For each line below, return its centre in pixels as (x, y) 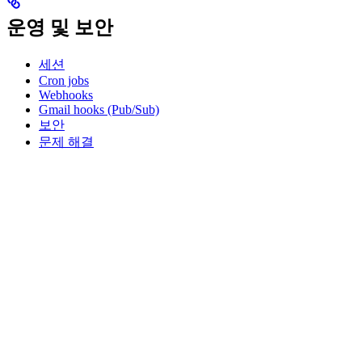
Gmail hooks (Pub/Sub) (99, 110)
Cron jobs (64, 81)
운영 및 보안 (60, 28)
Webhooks (66, 95)
